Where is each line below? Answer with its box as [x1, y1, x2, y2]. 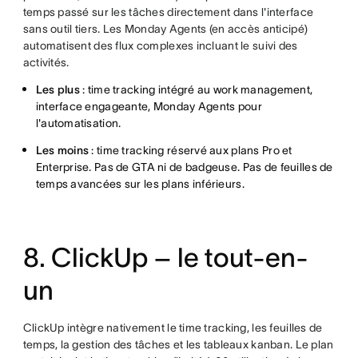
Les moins [35, 144, 89, 157]
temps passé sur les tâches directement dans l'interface [22, 6, 314, 18]
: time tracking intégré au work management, [79, 83, 313, 96]
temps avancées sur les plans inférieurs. [35, 177, 245, 190]
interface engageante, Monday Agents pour [35, 100, 262, 113]
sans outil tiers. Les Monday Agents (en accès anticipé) [22, 22, 308, 35]
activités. [22, 56, 70, 69]
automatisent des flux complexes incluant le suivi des [22, 39, 298, 52]
